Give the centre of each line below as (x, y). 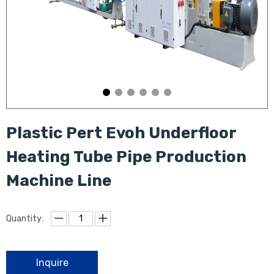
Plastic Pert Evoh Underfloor (121, 133)
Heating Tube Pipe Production (126, 157)
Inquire (52, 263)
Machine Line (59, 181)
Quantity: (25, 219)
